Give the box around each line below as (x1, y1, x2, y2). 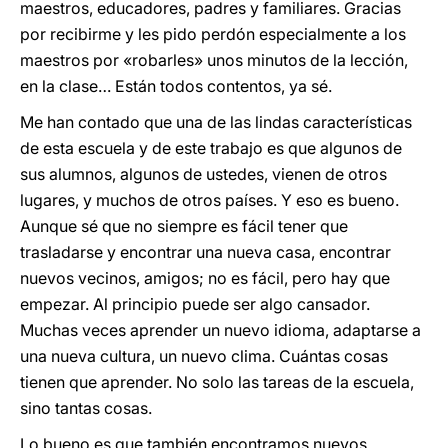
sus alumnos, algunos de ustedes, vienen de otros (20, 164, 387, 184)
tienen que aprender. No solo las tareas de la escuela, (20, 372, 414, 392)
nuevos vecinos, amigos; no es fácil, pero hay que (20, 268, 390, 288)
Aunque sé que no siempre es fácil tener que (20, 216, 348, 236)
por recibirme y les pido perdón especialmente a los (20, 24, 406, 44)
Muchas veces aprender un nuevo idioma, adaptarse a (20, 320, 421, 340)
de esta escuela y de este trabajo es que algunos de (20, 138, 402, 158)
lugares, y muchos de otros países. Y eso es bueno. (20, 190, 399, 210)
